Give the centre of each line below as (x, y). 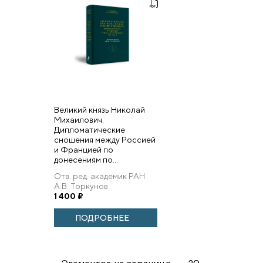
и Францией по (84, 150)
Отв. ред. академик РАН (100, 176)
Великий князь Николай (100, 110)
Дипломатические (90, 130)
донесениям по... (86, 160)
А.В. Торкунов (81, 186)
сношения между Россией (105, 140)
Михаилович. (79, 120)
